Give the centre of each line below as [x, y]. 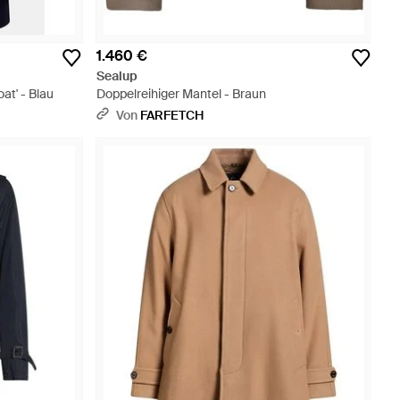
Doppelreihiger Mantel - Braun [181, 94]
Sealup [117, 76]
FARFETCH [172, 115]
